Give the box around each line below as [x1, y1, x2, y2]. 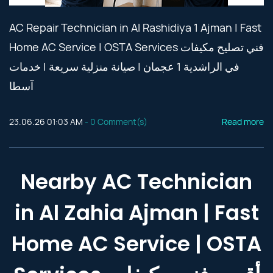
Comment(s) [96, 116, 147, 127]
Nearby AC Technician [21, 167, 252, 196]
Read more [222, 116, 264, 127]
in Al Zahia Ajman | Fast [14, 198, 259, 227]
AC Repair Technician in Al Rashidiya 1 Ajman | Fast [9, 20, 261, 35]
